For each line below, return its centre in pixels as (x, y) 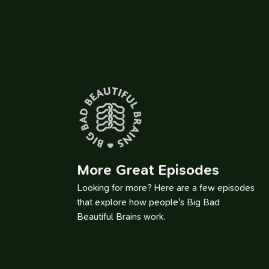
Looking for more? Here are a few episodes (166, 188)
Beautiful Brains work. (121, 217)
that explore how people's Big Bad (148, 203)
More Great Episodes (148, 170)
